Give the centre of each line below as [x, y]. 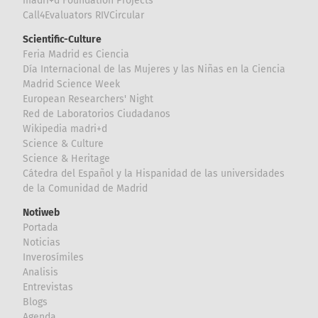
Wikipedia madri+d [65, 129]
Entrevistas [48, 287]
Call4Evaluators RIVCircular [84, 16]
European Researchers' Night [88, 99]
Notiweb [42, 212]
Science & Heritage [67, 159]
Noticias [42, 242]
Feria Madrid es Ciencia [76, 54]
